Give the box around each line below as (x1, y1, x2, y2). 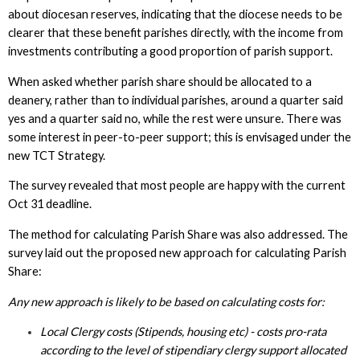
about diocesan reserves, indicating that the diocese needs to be (7, 7, 342, 22)
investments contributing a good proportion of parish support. (7, 44, 335, 59)
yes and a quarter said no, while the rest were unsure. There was (7, 111, 342, 125)
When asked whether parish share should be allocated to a (7, 74, 312, 88)
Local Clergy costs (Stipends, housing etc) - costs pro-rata (39, 325, 326, 339)
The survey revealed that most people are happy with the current (7, 178, 346, 193)
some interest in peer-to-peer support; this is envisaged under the (7, 129, 351, 144)
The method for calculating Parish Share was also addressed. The (7, 227, 348, 241)
